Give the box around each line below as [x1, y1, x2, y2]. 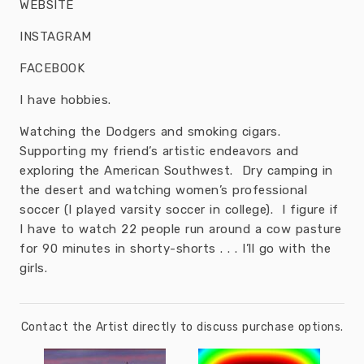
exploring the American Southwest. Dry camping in [19, 163, 333, 178]
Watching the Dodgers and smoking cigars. [19, 124, 285, 139]
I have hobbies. [19, 93, 111, 107]
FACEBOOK [19, 61, 84, 76]
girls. [19, 261, 47, 275]
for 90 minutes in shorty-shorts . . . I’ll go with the [19, 241, 331, 256]
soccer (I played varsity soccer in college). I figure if [19, 202, 339, 217]
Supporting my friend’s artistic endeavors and [19, 144, 299, 158]
